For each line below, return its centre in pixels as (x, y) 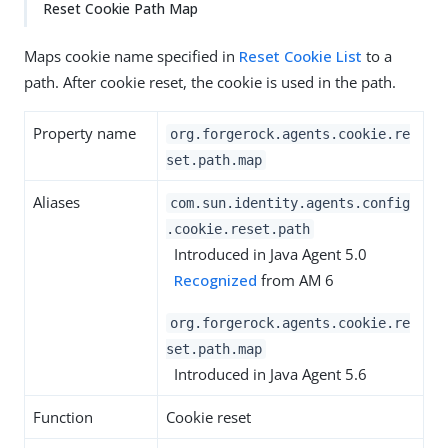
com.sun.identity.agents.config (289, 203)
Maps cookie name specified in (131, 56)
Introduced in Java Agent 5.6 (266, 374)
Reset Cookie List (300, 56)
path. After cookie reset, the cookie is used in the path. (210, 82)
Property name (84, 133)
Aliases (56, 202)
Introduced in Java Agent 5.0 (266, 254)
